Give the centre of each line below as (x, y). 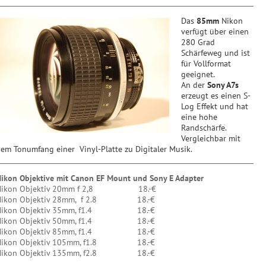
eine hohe (199, 117)
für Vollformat (206, 64)
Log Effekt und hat (215, 106)
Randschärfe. (204, 128)
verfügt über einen (215, 31)
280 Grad (199, 42)
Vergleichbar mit (211, 138)
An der (194, 85)
